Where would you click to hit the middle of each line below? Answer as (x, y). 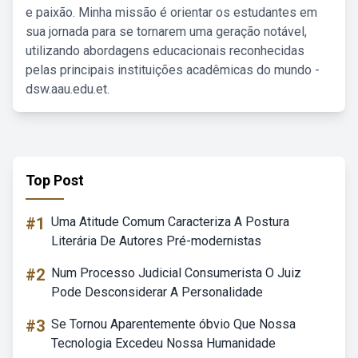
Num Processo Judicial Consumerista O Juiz (176, 273)
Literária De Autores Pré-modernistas (156, 241)
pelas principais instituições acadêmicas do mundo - (173, 70)
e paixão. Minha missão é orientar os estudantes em (171, 12)
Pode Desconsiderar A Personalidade (157, 292)
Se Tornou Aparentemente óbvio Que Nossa (173, 324)
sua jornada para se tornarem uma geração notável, (166, 32)
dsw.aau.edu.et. (68, 89)
